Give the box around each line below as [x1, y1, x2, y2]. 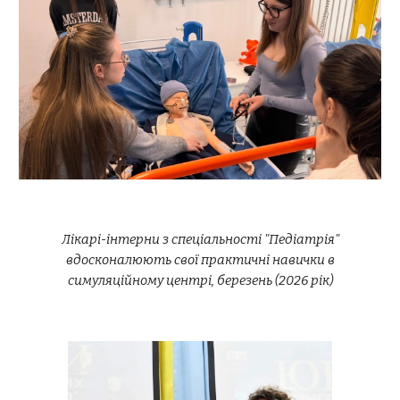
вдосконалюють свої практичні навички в [65, 252, 335, 268]
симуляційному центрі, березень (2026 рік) [67, 272, 333, 288]
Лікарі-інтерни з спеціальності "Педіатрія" [61, 231, 339, 247]
